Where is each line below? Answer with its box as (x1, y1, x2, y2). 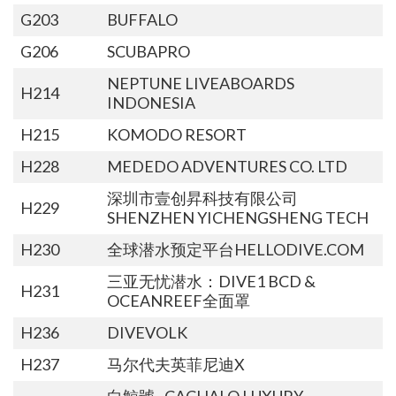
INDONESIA (106, 92, 195, 112)
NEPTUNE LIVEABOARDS (106, 72, 294, 93)
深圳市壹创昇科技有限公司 (106, 187, 298, 208)
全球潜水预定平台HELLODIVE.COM (106, 239, 364, 259)
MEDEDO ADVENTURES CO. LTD (106, 156, 347, 176)
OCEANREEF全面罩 (106, 290, 250, 310)
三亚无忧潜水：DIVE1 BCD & (106, 270, 316, 291)
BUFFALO (106, 9, 178, 29)
